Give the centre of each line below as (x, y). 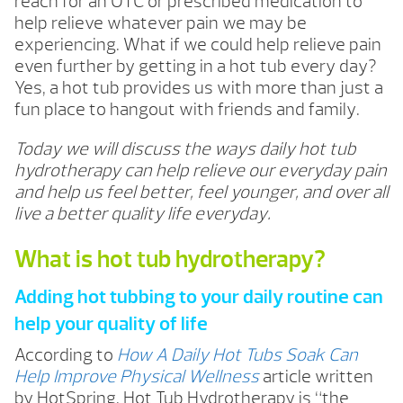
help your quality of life (111, 324)
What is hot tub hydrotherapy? (170, 260)
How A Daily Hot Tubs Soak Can (237, 355)
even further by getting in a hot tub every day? (196, 67)
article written (316, 377)
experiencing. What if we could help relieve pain (198, 45)
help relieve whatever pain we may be (161, 23)
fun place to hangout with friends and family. (187, 110)
